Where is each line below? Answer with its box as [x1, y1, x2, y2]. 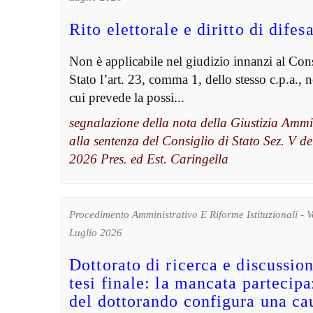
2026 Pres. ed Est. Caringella [69, 152, 229, 167]
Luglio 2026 [69, 227, 123, 239]
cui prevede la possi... [69, 90, 185, 105]
